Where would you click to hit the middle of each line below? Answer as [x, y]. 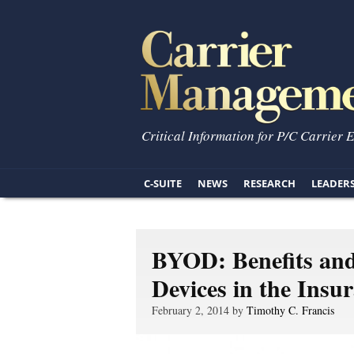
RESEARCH [269, 183]
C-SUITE [163, 183]
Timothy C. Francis [290, 310]
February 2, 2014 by [199, 310]
